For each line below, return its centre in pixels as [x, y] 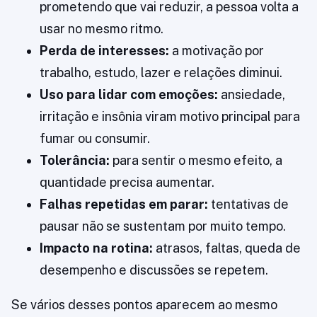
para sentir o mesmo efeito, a [196, 161]
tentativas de [248, 204]
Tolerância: [75, 161]
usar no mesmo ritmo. [102, 29]
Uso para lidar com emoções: [129, 95]
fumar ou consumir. [95, 139]
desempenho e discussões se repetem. [154, 270]
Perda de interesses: [104, 51]
